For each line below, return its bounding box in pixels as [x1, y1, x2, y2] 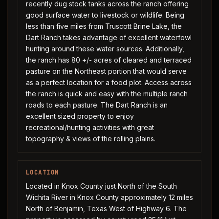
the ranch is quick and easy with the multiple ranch [26, 89, 188, 98]
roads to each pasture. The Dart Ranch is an [26, 101, 168, 109]
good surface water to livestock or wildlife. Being [26, 11, 184, 19]
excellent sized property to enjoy [26, 112, 134, 120]
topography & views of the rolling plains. [26, 134, 155, 143]
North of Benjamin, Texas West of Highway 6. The [26, 204, 187, 213]
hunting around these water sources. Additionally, [26, 44, 184, 53]
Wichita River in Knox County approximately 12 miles [26, 193, 193, 201]
